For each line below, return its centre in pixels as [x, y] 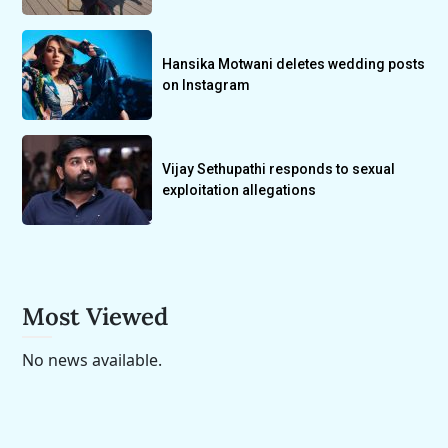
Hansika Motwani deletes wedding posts [294, 64]
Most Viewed [95, 317]
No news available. [92, 360]
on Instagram [206, 85]
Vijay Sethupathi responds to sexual [279, 169]
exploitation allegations [239, 190]
